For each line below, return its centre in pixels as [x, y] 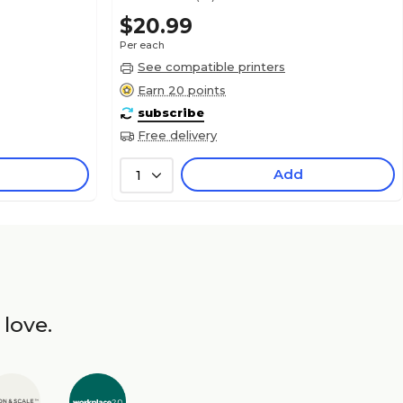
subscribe [171, 112]
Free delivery [177, 135]
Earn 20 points [182, 90]
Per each [142, 45]
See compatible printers [211, 67]
